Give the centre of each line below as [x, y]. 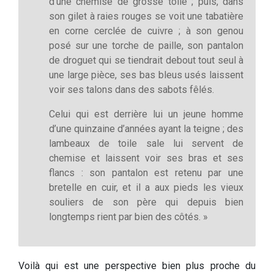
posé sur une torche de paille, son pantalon [146, 45]
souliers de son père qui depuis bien [146, 202]
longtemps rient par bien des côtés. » [128, 217]
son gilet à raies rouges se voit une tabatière [146, 16]
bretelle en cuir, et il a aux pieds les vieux [146, 187]
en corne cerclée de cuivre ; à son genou [146, 31]
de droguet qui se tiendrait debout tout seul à [146, 60]
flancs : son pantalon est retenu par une [146, 172]
